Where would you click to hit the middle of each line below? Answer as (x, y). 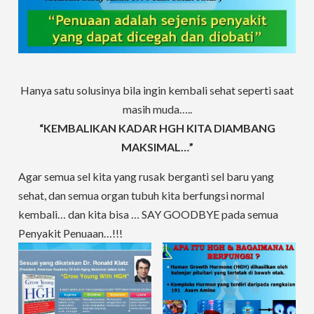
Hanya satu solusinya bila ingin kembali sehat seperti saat (157, 90)
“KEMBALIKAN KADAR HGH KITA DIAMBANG (157, 128)
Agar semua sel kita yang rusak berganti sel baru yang (146, 176)
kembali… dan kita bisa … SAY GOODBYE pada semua (149, 214)
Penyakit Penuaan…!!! (71, 233)
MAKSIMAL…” (157, 146)
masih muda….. (157, 109)
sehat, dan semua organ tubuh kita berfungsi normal (142, 195)
